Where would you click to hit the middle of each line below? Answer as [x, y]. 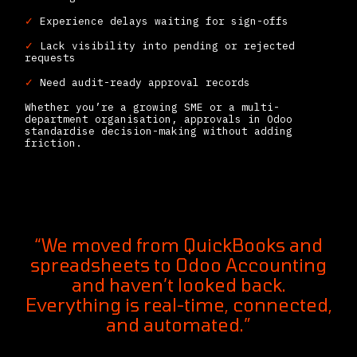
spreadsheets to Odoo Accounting [178, 265]
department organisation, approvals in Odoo [159, 120]
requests [50, 58]
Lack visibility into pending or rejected [164, 46]
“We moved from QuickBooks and [178, 245]
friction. [53, 143]
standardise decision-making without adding [159, 131]
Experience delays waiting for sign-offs [161, 22]
